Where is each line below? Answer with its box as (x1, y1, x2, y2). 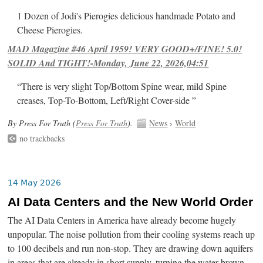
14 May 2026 (8, 177, 62, 187)
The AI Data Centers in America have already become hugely (8, 213, 237, 227)
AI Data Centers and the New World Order (8, 194, 254, 209)
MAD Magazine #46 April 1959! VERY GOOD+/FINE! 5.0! (8, 42, 242, 56)
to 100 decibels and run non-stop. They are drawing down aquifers (8, 241, 254, 255)
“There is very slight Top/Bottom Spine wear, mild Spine (17, 80, 227, 93)
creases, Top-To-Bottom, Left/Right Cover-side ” (17, 94, 197, 107)
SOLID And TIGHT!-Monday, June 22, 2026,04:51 (8, 56, 209, 70)
